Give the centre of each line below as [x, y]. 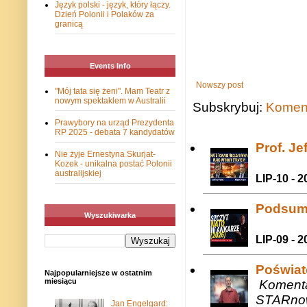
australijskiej [78, 174]
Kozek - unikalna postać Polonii [113, 164]
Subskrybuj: [229, 107]
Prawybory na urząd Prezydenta [114, 123]
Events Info [110, 66]
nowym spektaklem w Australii [110, 101]
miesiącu [61, 281]
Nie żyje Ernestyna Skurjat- [105, 155]
